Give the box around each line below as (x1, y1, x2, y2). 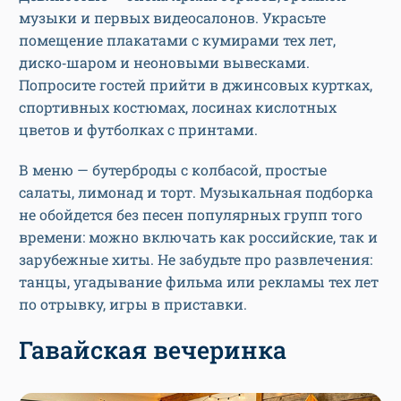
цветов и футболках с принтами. (19, 120, 261, 140)
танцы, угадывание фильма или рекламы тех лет (19, 272, 379, 292)
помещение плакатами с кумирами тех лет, (19, 30, 336, 50)
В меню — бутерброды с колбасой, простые (19, 160, 327, 180)
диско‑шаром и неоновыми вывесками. (19, 53, 310, 73)
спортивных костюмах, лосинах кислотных (19, 98, 337, 117)
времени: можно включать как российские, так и (19, 227, 378, 247)
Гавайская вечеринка (19, 334, 286, 366)
